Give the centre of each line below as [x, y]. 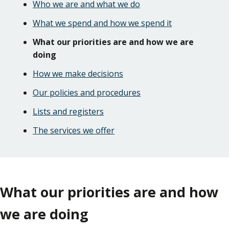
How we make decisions [78, 73]
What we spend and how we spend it [102, 23]
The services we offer [74, 130]
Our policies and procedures [87, 92]
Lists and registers [68, 111]
